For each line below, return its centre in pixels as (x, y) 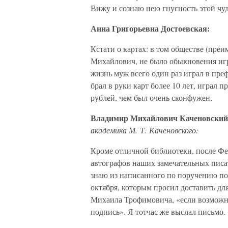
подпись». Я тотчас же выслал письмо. (158, 211)
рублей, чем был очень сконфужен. (151, 97)
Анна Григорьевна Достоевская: (150, 28)
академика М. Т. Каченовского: (145, 130)
